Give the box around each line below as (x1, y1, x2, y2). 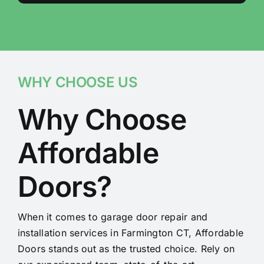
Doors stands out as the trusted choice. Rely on (17, 243, 235, 255)
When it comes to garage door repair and (17, 211, 208, 223)
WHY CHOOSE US (17, 74, 138, 91)
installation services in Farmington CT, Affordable (17, 227, 243, 239)
